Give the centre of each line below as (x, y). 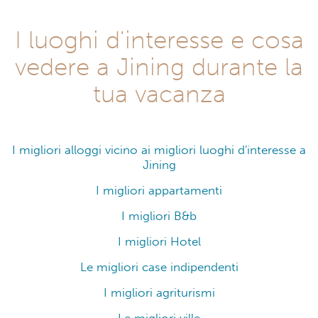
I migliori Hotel (159, 241)
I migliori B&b (159, 216)
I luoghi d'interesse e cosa (159, 39)
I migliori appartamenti (159, 190)
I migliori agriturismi (159, 292)
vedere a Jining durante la (159, 66)
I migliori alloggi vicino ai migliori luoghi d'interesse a (159, 150)
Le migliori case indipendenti (159, 267)
